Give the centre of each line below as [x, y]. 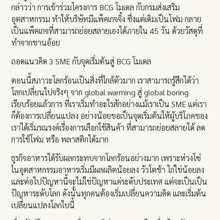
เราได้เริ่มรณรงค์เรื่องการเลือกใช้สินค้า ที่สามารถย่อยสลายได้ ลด [109, 127]
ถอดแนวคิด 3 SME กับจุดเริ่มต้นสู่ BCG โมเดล [82, 61]
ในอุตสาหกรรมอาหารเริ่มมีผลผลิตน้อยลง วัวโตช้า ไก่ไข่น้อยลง [108, 169]
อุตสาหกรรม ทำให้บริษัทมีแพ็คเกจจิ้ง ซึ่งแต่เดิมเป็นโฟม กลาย [107, 19]
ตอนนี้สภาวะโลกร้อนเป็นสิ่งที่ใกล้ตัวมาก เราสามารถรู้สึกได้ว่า [105, 80]
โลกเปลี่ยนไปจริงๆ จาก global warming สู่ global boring [100, 92]
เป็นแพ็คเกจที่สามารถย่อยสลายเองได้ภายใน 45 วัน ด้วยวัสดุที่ [107, 30]
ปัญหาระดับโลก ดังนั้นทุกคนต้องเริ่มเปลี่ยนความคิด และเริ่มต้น [109, 193]
